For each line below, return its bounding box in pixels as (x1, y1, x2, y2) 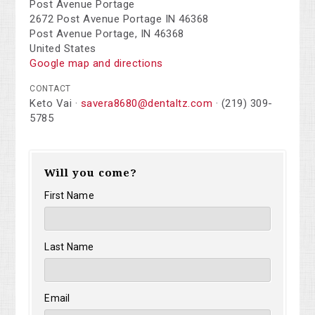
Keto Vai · (30, 97, 81, 110)
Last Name (44, 241, 94, 253)
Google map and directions (30, 57, 163, 70)
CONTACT (30, 84, 71, 94)
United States (30, 42, 96, 56)
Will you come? (44, 167, 138, 180)
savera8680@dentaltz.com (80, 97, 213, 110)
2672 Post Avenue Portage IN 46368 (30, 13, 209, 26)
